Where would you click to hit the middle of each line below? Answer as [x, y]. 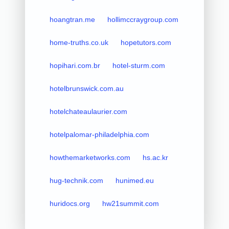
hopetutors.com [146, 42]
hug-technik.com [76, 180]
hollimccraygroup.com [143, 19]
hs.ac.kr [155, 157]
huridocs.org [70, 203]
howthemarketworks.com [90, 157]
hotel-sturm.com [139, 65]
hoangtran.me [72, 19]
